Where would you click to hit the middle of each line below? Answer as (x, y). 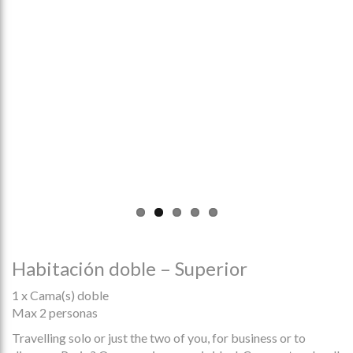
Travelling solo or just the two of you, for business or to (159, 338)
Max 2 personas (55, 313)
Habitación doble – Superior (130, 269)
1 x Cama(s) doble (60, 295)
